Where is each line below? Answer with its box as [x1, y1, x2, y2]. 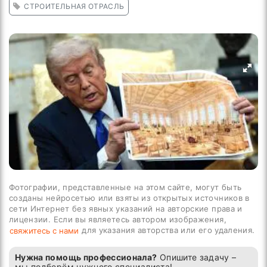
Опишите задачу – [157, 252, 237, 262]
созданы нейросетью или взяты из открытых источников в [9, 193, 250, 203]
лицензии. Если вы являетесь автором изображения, [9, 215, 229, 224]
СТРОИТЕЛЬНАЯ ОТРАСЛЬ [24, 2, 125, 11]
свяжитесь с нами [10, 226, 79, 235]
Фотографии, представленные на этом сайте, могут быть [9, 182, 242, 192]
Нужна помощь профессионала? [15, 252, 157, 262]
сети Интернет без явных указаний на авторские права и [9, 204, 243, 213]
